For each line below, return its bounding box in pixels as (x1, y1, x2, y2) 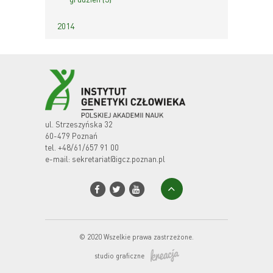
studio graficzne (94, 252, 144, 261)
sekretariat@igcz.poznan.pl (72, 154, 165, 165)
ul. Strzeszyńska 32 (45, 119, 113, 130)
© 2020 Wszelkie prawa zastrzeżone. (79, 233, 194, 242)
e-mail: (45, 154, 72, 165)
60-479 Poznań (45, 130, 97, 141)
